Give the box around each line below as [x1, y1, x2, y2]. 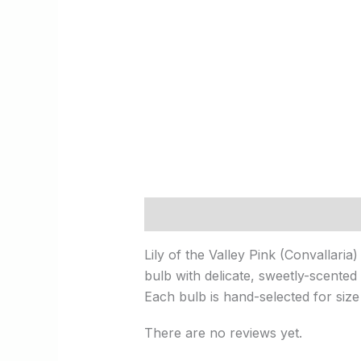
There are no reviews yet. [143, 325, 302, 342]
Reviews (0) [234, 205, 309, 222]
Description [143, 205, 218, 222]
